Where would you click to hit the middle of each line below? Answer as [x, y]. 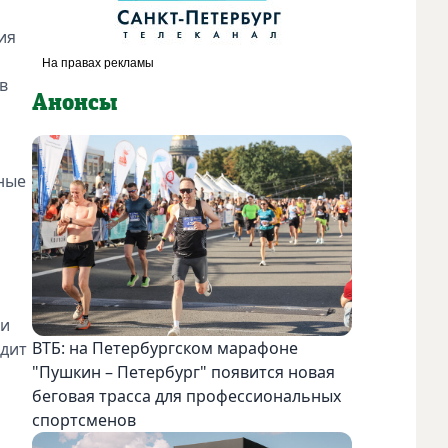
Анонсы [74, 102]
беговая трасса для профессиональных [186, 395]
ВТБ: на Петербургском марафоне [165, 347]
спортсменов [84, 419]
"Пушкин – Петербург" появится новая [183, 371]
